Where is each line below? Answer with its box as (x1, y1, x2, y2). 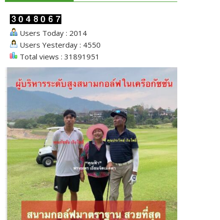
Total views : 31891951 (18, 52, 100, 61)
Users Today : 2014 (18, 28, 87, 38)
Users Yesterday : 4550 (18, 40, 101, 50)
